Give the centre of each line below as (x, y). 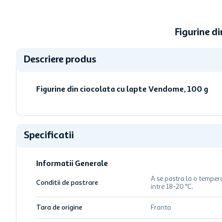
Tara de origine (59, 208)
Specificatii (49, 136)
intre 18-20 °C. (172, 187)
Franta (161, 208)
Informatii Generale (72, 164)
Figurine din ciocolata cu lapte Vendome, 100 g (122, 90)
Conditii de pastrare (67, 183)
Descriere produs (60, 60)
